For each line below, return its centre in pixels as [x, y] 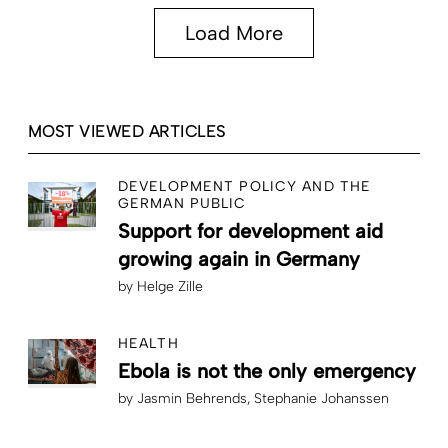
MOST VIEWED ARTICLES [127, 131]
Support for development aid [250, 230]
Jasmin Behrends [192, 398]
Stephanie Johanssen [321, 398]
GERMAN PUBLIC [182, 203]
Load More [234, 33]
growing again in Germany [239, 258]
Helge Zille [170, 286]
